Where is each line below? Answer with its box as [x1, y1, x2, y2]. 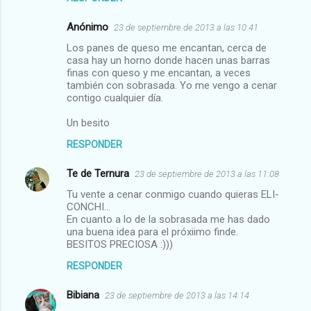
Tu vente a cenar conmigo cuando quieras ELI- [67, 187, 279, 201]
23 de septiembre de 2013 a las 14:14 [105, 289, 249, 301]
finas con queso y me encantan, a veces [67, 66, 251, 79]
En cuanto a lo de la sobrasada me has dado [67, 212, 270, 226]
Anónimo [67, 20, 108, 33]
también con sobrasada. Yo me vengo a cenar [67, 78, 277, 92]
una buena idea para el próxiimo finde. [67, 225, 238, 238]
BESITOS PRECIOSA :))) [67, 237, 173, 251]
